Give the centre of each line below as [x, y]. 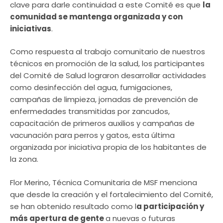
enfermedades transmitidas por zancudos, [90, 111]
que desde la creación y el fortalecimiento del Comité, [111, 194]
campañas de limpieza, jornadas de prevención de [104, 100]
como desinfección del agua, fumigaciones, [91, 88]
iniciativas [31, 28]
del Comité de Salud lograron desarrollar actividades [108, 76]
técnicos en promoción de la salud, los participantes [107, 64]
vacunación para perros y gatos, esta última [92, 135]
